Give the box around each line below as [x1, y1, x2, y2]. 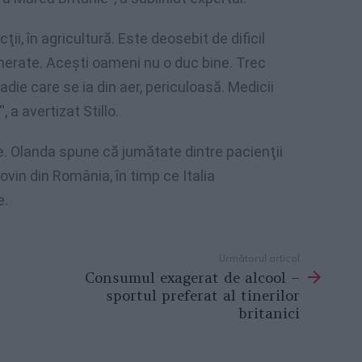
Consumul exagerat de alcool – [85, 267, 300, 287]
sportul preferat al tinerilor [106, 285, 300, 305]
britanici [238, 303, 300, 322]
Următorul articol [219, 251, 300, 264]
